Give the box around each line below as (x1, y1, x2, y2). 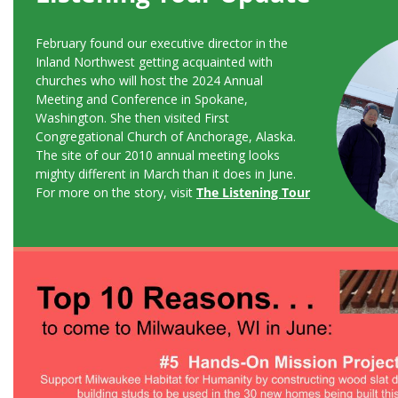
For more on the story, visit (35, 184, 196, 201)
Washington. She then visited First (35, 109, 229, 126)
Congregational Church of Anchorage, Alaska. (35, 128, 296, 145)
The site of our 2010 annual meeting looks (35, 147, 280, 163)
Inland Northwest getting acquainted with (35, 53, 273, 70)
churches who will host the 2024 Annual (35, 72, 263, 89)
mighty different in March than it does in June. (35, 165, 296, 182)
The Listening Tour (195, 184, 310, 201)
